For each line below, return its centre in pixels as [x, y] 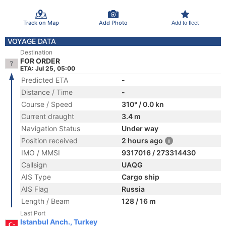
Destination [36, 52]
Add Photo [113, 22]
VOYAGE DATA [32, 41]
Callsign [34, 165]
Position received [49, 140]
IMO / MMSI [41, 153]
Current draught [48, 116]
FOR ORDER [40, 61]
